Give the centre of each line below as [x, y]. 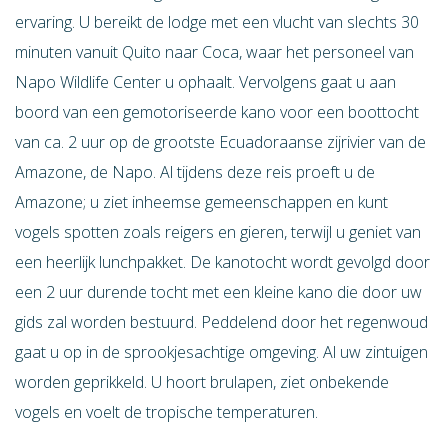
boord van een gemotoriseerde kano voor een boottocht [217, 112]
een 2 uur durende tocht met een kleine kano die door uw [218, 292]
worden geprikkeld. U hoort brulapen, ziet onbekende [202, 382]
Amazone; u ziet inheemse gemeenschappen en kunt [201, 202]
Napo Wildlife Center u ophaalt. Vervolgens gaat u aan [205, 82]
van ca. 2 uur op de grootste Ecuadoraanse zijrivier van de [220, 142]
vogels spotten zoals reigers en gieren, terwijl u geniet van [218, 232]
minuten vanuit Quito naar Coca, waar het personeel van [214, 52]
